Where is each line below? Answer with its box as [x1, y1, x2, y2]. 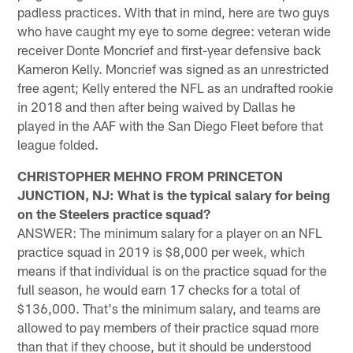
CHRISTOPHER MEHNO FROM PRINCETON [17, 167, 284, 184]
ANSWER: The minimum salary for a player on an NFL [17, 224, 323, 240]
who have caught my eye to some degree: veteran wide [17, 22, 332, 39]
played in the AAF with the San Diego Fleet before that [17, 117, 324, 133]
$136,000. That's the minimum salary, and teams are [17, 299, 321, 316]
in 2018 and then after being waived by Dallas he [17, 98, 296, 114]
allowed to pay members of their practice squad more [17, 318, 320, 335]
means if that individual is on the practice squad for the [17, 262, 328, 278]
